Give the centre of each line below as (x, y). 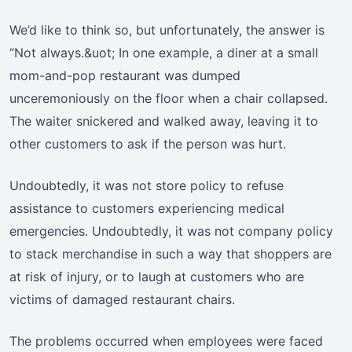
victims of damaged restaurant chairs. (122, 300)
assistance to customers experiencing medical (147, 209)
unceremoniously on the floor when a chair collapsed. (169, 99)
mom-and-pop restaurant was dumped (125, 76)
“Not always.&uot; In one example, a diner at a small (164, 53)
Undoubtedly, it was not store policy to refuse (147, 186)
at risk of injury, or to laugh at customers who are (157, 277)
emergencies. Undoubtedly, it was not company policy (171, 231)
